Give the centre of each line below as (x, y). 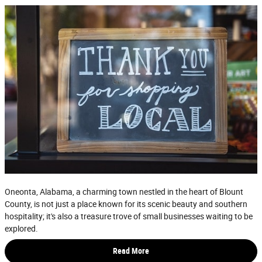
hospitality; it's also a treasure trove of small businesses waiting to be (129, 217)
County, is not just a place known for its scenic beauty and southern (126, 204)
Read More (131, 251)
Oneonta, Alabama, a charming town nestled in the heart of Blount (124, 192)
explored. (21, 229)
